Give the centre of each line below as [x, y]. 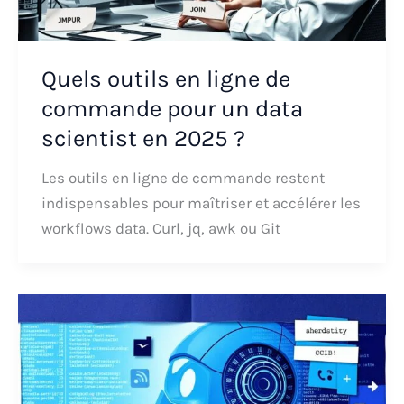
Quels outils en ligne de [165, 78]
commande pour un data [172, 108]
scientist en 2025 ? [143, 138]
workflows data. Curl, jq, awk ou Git [161, 228]
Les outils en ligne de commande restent [183, 177]
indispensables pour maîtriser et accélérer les [201, 202]
